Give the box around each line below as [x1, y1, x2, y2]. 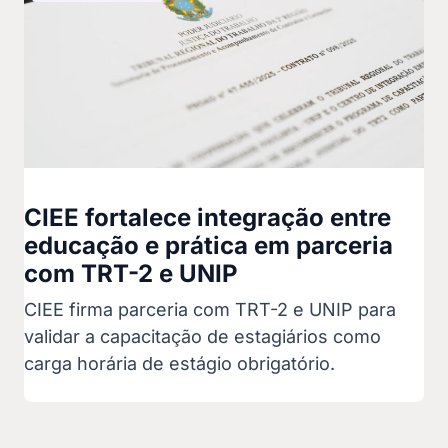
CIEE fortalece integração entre [24, 203, 391, 232]
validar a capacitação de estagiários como [24, 326, 381, 347]
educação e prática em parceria [24, 231, 393, 260]
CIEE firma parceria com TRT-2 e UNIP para [24, 299, 396, 320]
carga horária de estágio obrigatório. [24, 353, 335, 374]
